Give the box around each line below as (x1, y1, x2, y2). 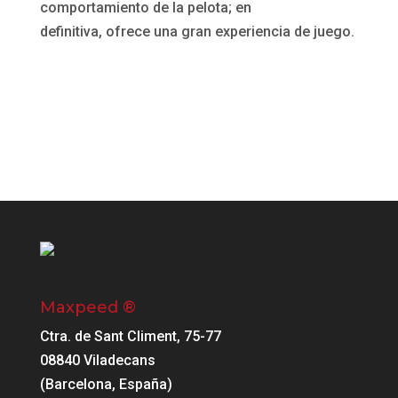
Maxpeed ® (39, 298, 136, 318)
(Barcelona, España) (39, 376, 172, 394)
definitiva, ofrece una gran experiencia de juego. (39, 22, 354, 40)
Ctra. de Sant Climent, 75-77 (39, 328, 221, 346)
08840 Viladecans (39, 352, 155, 370)
